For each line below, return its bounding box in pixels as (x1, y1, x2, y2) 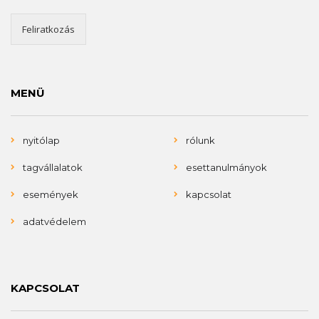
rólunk (186, 134, 215, 146)
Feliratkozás (22, 22, 75, 36)
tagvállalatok (23, 161, 83, 173)
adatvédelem (23, 215, 86, 227)
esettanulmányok (186, 161, 267, 173)
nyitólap (23, 134, 60, 146)
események (23, 188, 78, 200)
